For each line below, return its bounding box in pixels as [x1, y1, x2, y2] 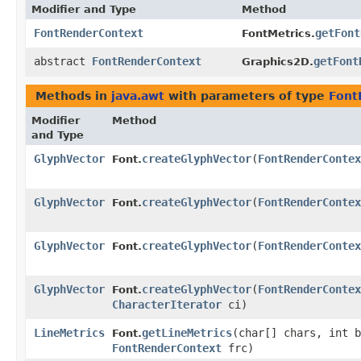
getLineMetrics [142, 326, 232, 340]
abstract [34, 55, 92, 68]
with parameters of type [164, 89, 329, 103]
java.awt [111, 89, 164, 103]
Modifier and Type [31, 3, 136, 16]
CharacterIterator [112, 298, 222, 312]
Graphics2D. [242, 56, 313, 68]
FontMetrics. [242, 27, 315, 40]
